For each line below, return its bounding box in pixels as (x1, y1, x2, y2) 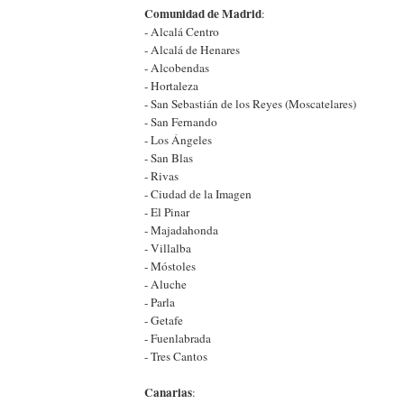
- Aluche (144, 275, 187, 292)
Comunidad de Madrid (144, 4, 262, 23)
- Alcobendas (144, 59, 209, 76)
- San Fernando (144, 113, 217, 130)
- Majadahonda (144, 221, 218, 238)
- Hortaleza (144, 77, 198, 94)
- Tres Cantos (144, 347, 207, 364)
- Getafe (144, 311, 183, 328)
